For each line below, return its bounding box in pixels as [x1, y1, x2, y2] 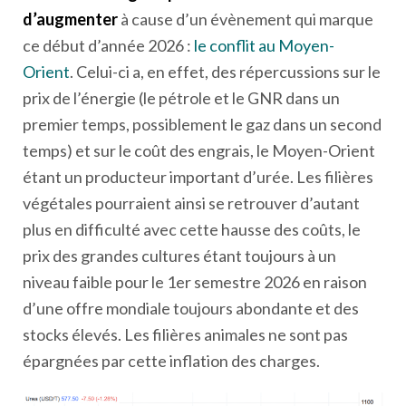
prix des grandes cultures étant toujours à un [23, 245, 336, 266]
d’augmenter [23, 8, 118, 29]
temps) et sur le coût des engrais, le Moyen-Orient [23, 140, 375, 160]
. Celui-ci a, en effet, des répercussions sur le [70, 61, 381, 82]
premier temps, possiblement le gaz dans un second [23, 113, 382, 134]
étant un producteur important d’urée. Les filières [23, 166, 373, 187]
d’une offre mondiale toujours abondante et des [23, 297, 359, 318]
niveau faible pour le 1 [23, 271, 176, 292]
